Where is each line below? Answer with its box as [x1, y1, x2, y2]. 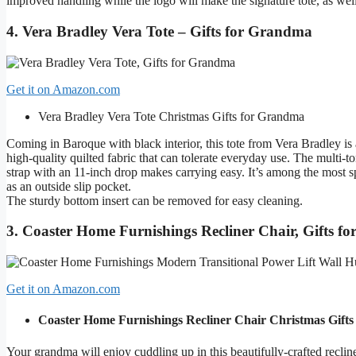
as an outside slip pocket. [6, 179, 131, 193]
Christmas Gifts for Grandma [159, 109, 304, 123]
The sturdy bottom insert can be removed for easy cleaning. [6, 193, 303, 207]
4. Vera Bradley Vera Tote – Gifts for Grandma [6, 22, 312, 40]
